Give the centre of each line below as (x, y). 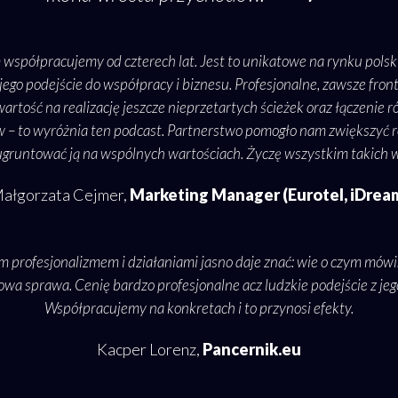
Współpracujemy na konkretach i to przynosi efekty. (199, 308)
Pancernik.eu (252, 350)
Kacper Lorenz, (150, 350)
